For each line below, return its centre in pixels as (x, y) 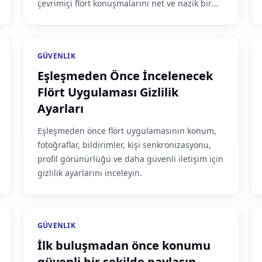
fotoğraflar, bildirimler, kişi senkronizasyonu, (124, 145)
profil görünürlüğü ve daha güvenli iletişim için (130, 159)
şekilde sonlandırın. (76, 17)
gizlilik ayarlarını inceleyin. (89, 173)
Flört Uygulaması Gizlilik (108, 92)
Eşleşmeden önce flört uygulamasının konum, (127, 131)
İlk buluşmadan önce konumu (124, 245)
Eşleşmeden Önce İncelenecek (125, 76)
